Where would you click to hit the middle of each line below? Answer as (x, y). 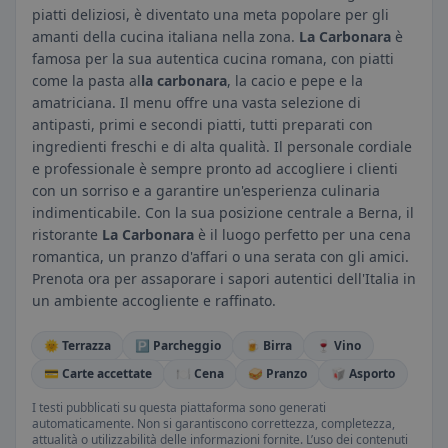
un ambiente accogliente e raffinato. (154, 300)
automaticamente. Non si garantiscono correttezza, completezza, (213, 423)
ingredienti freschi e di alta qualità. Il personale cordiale (222, 146)
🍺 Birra (268, 345)
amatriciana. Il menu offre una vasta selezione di (196, 102)
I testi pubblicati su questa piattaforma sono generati (179, 407)
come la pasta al (86, 80)
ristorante (67, 234)
